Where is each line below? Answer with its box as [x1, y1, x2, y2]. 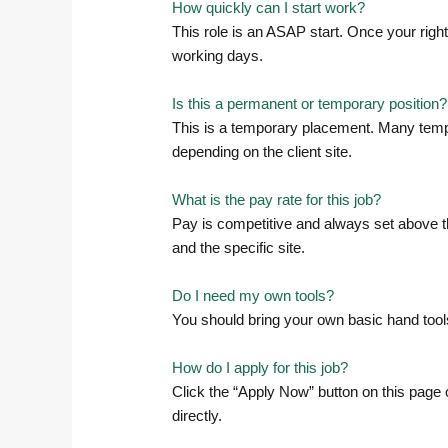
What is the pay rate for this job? [172, 190, 382, 208]
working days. [172, 46, 264, 64]
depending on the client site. [172, 142, 353, 160]
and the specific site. [172, 238, 306, 256]
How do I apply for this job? [172, 358, 349, 376]
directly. [172, 406, 223, 424]
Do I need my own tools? [172, 286, 335, 304]
